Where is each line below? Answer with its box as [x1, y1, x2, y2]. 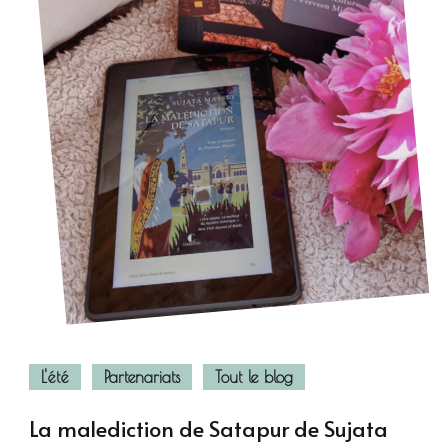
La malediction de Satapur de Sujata [29, 412, 388, 443]
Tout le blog [215, 367, 293, 386]
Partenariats [104, 367, 180, 386]
